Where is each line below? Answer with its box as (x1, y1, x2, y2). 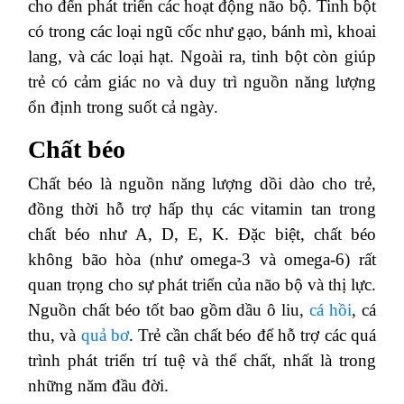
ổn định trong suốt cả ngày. (28, 97, 218, 116)
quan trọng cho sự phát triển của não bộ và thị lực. (28, 275, 376, 294)
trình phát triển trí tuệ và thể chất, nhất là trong (28, 351, 376, 370)
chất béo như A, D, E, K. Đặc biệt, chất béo (28, 225, 376, 243)
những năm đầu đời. (28, 376, 169, 395)
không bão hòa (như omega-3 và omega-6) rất (28, 250, 376, 269)
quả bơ (80, 326, 130, 344)
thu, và (28, 326, 81, 344)
